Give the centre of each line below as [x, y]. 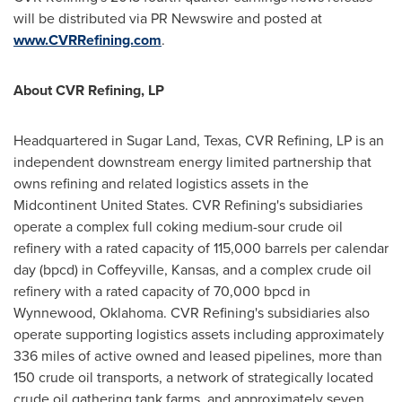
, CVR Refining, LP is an [311, 140]
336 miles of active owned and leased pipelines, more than [198, 356]
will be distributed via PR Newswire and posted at [168, 18]
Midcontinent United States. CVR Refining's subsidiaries [188, 205]
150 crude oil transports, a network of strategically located [193, 377]
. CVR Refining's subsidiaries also [267, 313]
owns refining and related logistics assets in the [161, 184]
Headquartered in [70, 140]
